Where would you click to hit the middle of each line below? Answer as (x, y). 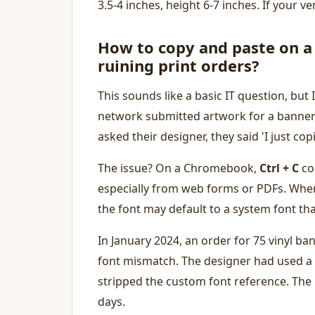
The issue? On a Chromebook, (179, 168)
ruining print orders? (179, 65)
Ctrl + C (279, 168)
